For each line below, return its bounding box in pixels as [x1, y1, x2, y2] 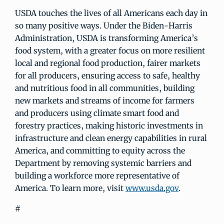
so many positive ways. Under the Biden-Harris [15, 20, 192, 30]
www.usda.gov [125, 183, 178, 193]
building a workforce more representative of [15, 170, 179, 180]
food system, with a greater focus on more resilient [15, 45, 205, 55]
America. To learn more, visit [15, 183, 125, 193]
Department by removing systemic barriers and [15, 158, 191, 168]
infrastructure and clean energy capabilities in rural [15, 133, 207, 143]
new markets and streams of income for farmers [15, 95, 194, 105]
